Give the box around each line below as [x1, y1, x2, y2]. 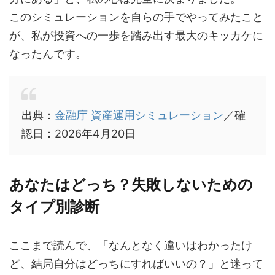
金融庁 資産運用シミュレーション [55, 109, 223, 122]
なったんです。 [9, 47, 87, 60]
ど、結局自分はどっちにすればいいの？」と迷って [9, 257, 263, 270]
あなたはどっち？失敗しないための [9, 176, 253, 193]
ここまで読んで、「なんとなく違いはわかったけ [9, 239, 252, 252]
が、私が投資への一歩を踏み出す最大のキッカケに [9, 29, 263, 42]
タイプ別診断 [9, 198, 99, 215]
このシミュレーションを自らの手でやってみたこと [9, 10, 263, 23]
